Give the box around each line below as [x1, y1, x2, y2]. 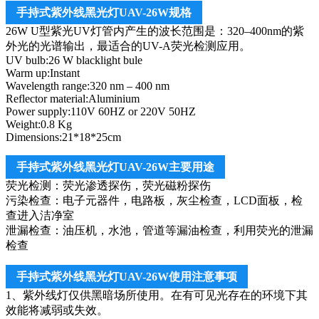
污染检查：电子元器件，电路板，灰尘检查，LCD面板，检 [6, 194, 303, 206]
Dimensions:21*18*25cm [6, 130, 121, 143]
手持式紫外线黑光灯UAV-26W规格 [16, 6, 192, 19]
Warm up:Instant [6, 66, 80, 79]
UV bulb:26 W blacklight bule [6, 53, 142, 66]
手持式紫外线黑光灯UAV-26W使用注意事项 [16, 270, 237, 283]
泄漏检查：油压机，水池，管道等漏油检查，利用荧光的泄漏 [6, 224, 313, 236]
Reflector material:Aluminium [6, 92, 140, 105]
